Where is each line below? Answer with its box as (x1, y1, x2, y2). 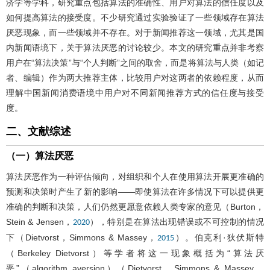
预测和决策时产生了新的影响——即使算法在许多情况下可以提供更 (6, 186, 264, 196)
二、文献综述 (6, 125, 71, 137)
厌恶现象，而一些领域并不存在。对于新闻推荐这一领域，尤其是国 (6, 27, 264, 37)
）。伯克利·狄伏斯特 (174, 232, 265, 242)
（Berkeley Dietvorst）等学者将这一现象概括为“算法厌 (6, 248, 264, 258)
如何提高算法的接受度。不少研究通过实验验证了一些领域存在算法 (6, 12, 264, 22)
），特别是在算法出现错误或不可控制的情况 (89, 216, 265, 227)
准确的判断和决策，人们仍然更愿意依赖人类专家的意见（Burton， (6, 201, 264, 212)
